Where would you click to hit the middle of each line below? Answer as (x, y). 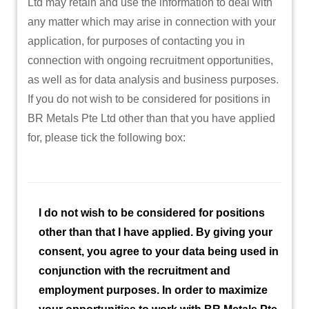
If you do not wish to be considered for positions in (149, 99)
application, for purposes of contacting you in (136, 41)
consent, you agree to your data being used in (159, 251)
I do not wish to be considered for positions (152, 213)
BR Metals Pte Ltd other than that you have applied (151, 118)
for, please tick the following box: (107, 138)
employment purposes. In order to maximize (153, 290)
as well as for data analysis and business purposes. (153, 80)
